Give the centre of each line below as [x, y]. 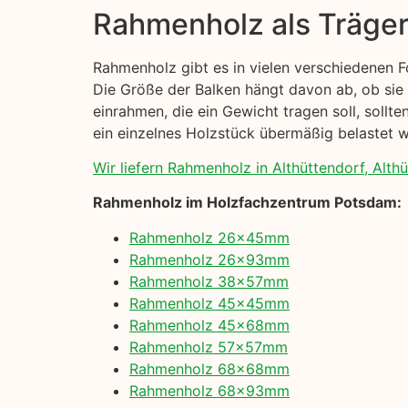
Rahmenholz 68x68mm [209, 368]
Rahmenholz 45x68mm [209, 325]
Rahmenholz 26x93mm [209, 259]
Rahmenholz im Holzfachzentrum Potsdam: [247, 203]
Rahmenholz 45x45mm [209, 303]
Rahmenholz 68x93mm [209, 390]
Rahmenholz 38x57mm [209, 281]
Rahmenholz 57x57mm [209, 347]
